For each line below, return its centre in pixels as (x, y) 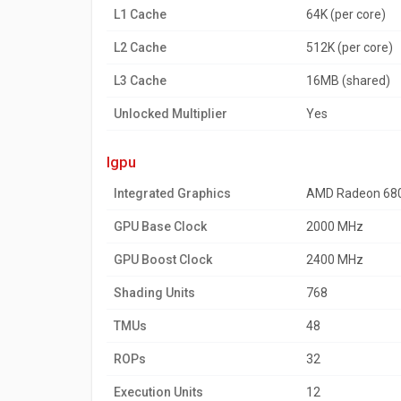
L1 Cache (140, 14)
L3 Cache (140, 81)
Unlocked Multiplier (171, 114)
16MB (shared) (348, 81)
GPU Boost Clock (163, 260)
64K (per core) (346, 14)
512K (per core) (350, 47)
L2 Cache (140, 47)
